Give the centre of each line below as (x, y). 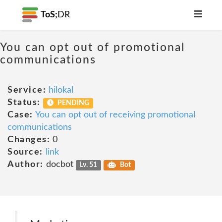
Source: (25, 152)
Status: (24, 103)
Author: (26, 165)
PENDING (73, 103)
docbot (59, 165)
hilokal (61, 90)
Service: (27, 90)
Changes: (29, 140)
